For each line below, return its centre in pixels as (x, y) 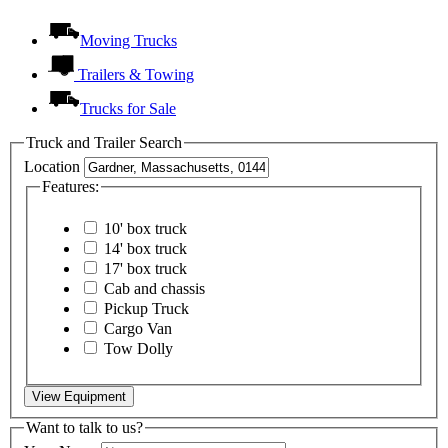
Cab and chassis (154, 288)
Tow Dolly (138, 348)
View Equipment (79, 396)
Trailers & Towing (136, 74)
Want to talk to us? (84, 427)
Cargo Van (138, 328)
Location (54, 167)
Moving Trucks (128, 40)
